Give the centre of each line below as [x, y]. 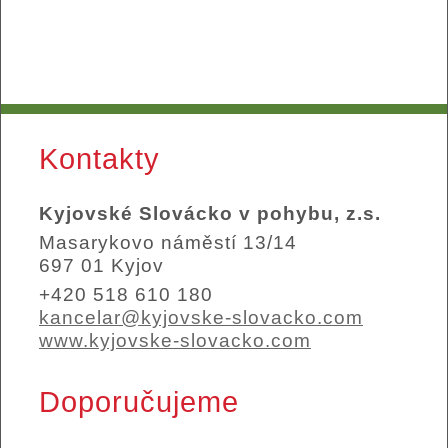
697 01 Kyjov [101, 266]
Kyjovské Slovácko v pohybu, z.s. [210, 214]
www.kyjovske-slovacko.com [175, 341]
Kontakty [99, 159]
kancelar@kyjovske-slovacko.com [201, 318]
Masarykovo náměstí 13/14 [168, 243]
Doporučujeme [139, 402]
